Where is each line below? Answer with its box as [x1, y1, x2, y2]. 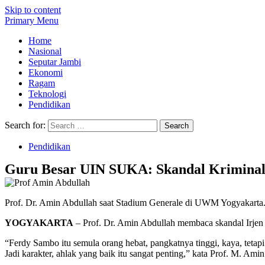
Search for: [5, 120, 46, 130]
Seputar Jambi [28, 57, 81, 67]
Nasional [28, 46, 62, 56]
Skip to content [5, 5, 61, 15]
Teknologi [28, 89, 66, 99]
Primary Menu [5, 15, 59, 25]
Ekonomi [28, 67, 63, 77]
